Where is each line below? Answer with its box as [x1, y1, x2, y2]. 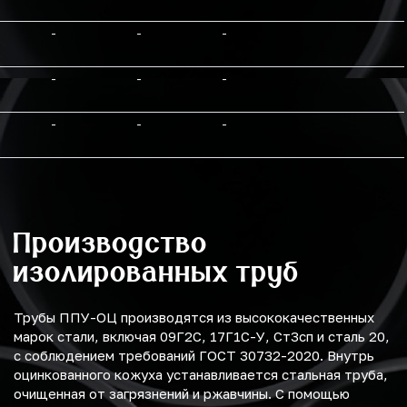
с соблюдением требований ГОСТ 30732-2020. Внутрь [14, 347, 374, 364]
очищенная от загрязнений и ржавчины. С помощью [14, 385, 350, 402]
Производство [14, 225, 208, 260]
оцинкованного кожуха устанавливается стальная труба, [14, 366, 388, 383]
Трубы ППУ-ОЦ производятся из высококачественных [14, 309, 374, 326]
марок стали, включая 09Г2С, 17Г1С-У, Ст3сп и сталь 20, [14, 328, 390, 345]
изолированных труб [14, 254, 300, 289]
